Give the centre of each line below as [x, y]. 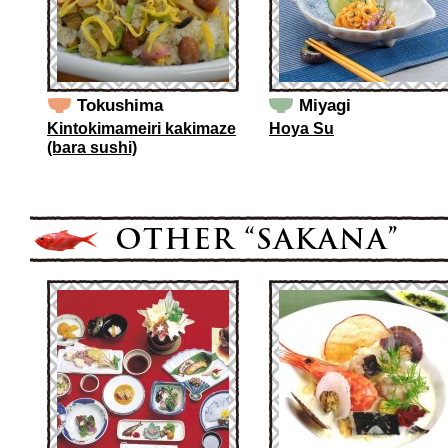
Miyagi [325, 105]
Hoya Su [301, 128]
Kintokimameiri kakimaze [141, 128]
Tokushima [120, 105]
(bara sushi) [92, 147]
